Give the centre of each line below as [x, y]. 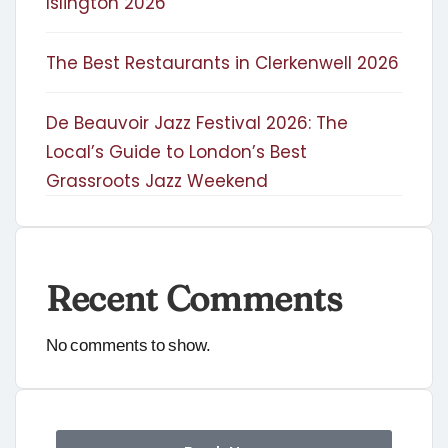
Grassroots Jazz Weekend [157, 181]
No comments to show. [128, 344]
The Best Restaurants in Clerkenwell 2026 [222, 63]
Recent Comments [194, 299]
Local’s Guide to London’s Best [176, 152]
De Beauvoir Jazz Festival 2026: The [197, 123]
